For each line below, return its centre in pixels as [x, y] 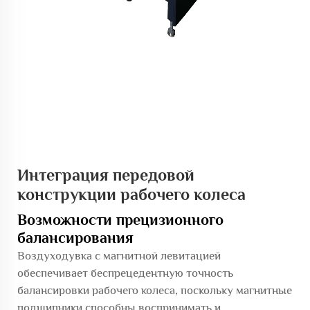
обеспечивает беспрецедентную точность [125, 273]
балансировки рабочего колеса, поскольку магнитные [155, 290]
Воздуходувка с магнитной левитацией [119, 255]
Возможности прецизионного [120, 219]
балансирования [75, 237]
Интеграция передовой [106, 174]
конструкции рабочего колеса [131, 194]
